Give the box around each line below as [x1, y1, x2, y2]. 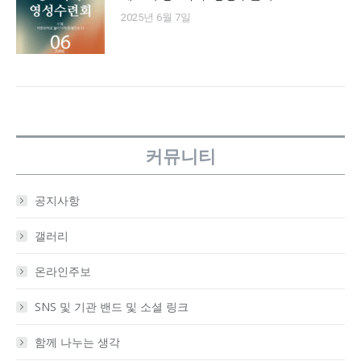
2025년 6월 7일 [121, 11, 191, 24]
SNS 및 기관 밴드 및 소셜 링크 [35, 299, 189, 315]
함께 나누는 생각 [35, 334, 120, 351]
